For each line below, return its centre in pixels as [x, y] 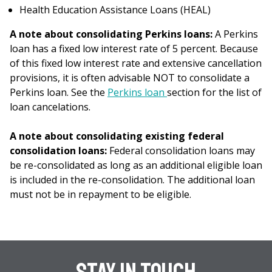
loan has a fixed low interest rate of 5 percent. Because [134, 49]
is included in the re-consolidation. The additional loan [132, 180]
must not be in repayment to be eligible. [100, 194]
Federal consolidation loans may [182, 151]
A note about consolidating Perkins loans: [112, 34]
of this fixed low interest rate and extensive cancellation [136, 63]
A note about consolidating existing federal [117, 136]
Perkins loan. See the [59, 92]
